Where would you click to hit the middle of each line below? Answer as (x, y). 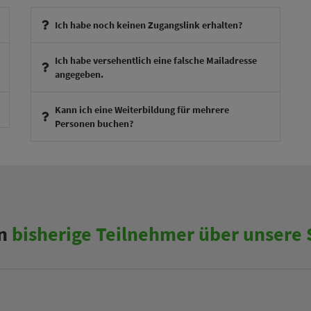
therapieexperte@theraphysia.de (104, 104)
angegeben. (79, 74)
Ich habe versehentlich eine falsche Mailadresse (155, 60)
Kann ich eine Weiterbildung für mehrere (142, 109)
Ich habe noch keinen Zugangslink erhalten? (148, 25)
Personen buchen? (94, 123)
